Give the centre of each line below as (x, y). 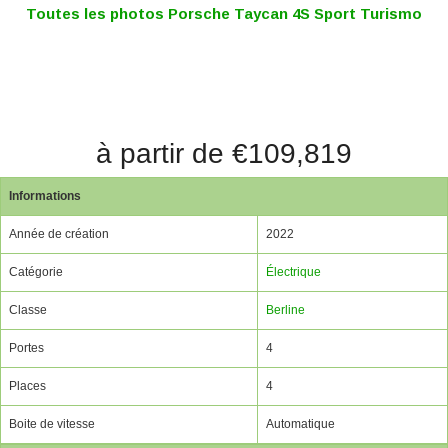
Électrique (293, 271)
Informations (45, 195)
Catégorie (36, 271)
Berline (285, 309)
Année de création (59, 233)
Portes (26, 347)
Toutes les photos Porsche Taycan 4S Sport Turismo (224, 13)
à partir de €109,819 (224, 153)
